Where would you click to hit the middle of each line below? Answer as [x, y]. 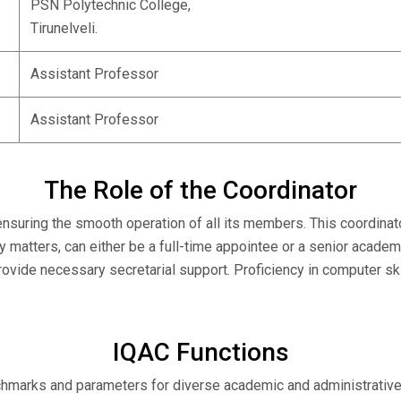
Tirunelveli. [64, 28]
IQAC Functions [200, 352]
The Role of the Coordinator [200, 190]
